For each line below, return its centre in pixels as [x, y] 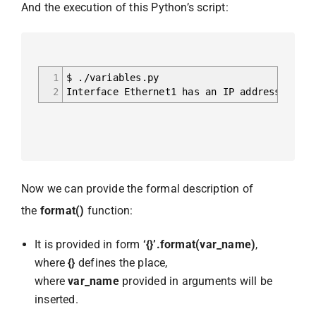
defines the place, [121, 262]
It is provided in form [89, 244]
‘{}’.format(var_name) [199, 244]
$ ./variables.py [113, 77]
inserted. [58, 299]
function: [110, 210]
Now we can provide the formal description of [138, 188]
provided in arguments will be [196, 281]
